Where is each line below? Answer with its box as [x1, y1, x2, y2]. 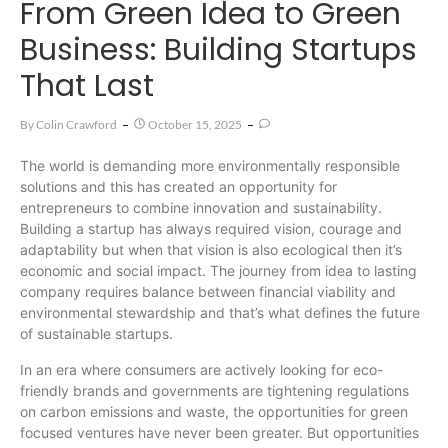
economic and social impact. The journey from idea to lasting [20, 262, 417, 280]
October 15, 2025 [148, 117, 242, 133]
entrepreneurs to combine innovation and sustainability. [20, 199, 382, 217]
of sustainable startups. [20, 325, 173, 343]
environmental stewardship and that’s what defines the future [20, 304, 420, 322]
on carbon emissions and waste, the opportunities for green [20, 402, 408, 420]
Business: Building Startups [20, 29, 417, 72]
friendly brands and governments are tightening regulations [20, 381, 409, 399]
